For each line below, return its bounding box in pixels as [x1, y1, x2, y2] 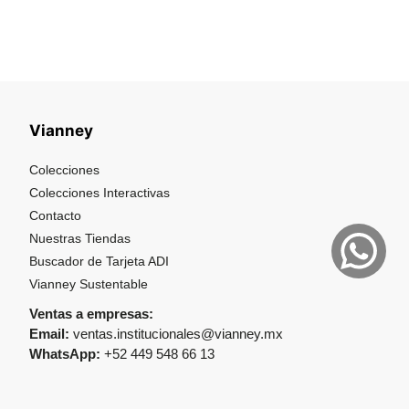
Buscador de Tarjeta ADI [29, 254, 169, 268]
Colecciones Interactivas [29, 185, 170, 200]
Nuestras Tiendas [29, 231, 131, 246]
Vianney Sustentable [29, 277, 148, 291]
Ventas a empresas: [29, 306, 153, 321]
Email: [29, 326, 69, 341]
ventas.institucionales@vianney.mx [69, 326, 283, 341]
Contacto [29, 208, 81, 223]
